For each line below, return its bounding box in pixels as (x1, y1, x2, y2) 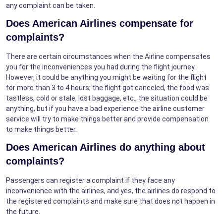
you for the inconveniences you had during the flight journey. (6, 62, 196, 71)
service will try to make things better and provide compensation (6, 114, 209, 123)
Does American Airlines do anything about (6, 141, 205, 153)
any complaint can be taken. (6, 1, 97, 9)
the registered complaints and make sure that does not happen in (6, 197, 215, 205)
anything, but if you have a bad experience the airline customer (6, 104, 205, 112)
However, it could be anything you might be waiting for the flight (6, 73, 207, 81)
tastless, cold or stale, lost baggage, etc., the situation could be (6, 94, 208, 102)
